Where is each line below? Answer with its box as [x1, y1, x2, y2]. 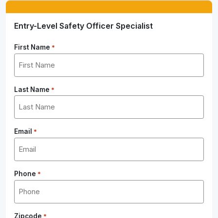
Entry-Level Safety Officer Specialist [14, 21, 153, 31]
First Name [14, 43, 51, 51]
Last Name [14, 85, 50, 93]
